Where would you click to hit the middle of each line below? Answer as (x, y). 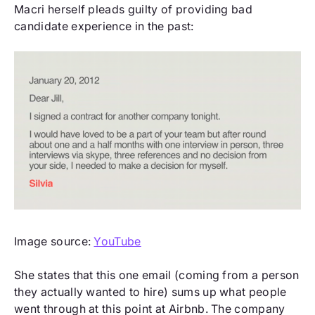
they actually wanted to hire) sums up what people (150, 292)
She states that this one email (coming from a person (157, 275)
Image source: (54, 242)
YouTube (117, 242)
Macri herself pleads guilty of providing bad (134, 9)
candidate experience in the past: (104, 26)
